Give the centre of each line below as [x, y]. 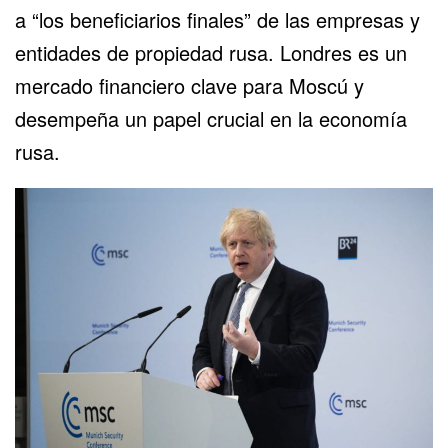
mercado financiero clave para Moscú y [189, 85]
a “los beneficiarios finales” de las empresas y [217, 19]
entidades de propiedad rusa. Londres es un [211, 52]
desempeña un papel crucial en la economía [211, 118]
